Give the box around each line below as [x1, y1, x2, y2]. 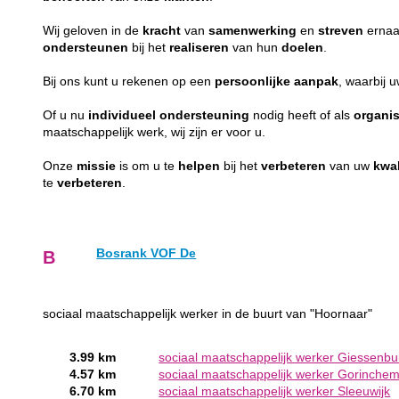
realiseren [169, 40, 230, 54]
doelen [281, 40, 324, 54]
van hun [229, 40, 282, 54]
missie [77, 159, 117, 173]
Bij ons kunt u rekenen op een [43, 74, 216, 88]
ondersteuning [159, 108, 250, 122]
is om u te [116, 159, 179, 173]
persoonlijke [215, 74, 291, 88]
